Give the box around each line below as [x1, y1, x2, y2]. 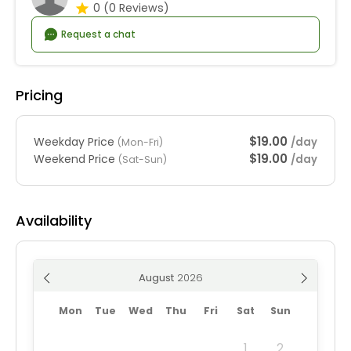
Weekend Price [34, 150, 118, 167]
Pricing [16, 85, 63, 106]
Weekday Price [34, 133, 118, 150]
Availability [16, 211, 92, 231]
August [138, 270, 174, 285]
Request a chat [59, 27, 136, 41]
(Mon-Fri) [118, 135, 163, 149]
